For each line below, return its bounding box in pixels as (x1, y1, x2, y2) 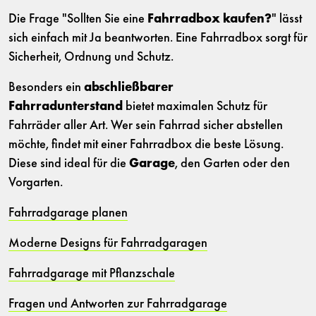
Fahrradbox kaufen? (147, 13, 272, 27)
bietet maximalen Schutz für (123, 100, 267, 114)
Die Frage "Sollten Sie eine (8, 13, 147, 27)
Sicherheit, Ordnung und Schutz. (8, 51, 174, 65)
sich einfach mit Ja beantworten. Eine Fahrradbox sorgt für (8, 32, 308, 46)
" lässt (272, 13, 302, 27)
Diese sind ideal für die (8, 157, 129, 171)
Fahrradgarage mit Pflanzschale (8, 267, 175, 281)
